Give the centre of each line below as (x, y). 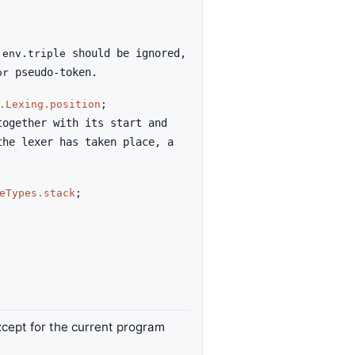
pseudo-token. (53, 72)
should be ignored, (126, 53)
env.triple (34, 53)
